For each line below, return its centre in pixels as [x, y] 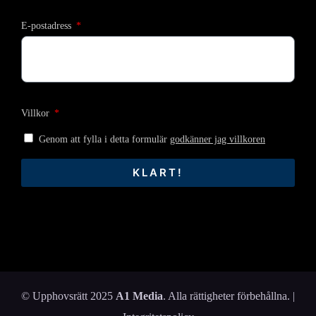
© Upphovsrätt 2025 [68, 296]
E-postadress [48, 25]
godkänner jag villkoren [218, 139]
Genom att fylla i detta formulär [104, 139]
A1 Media [139, 296]
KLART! [158, 173]
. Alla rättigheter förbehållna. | [229, 296]
